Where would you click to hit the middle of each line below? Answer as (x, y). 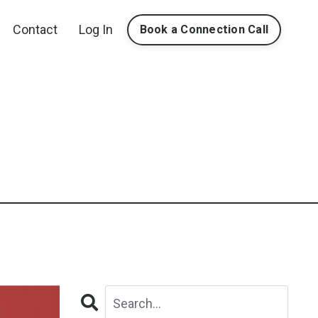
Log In (95, 29)
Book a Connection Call (204, 29)
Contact (35, 29)
